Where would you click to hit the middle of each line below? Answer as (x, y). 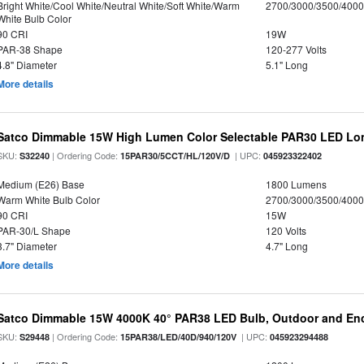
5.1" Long (286, 65)
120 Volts (286, 230)
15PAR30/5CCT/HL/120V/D (175, 156)
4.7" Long (286, 246)
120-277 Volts (296, 49)
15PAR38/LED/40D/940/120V (179, 337)
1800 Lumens (296, 184)
